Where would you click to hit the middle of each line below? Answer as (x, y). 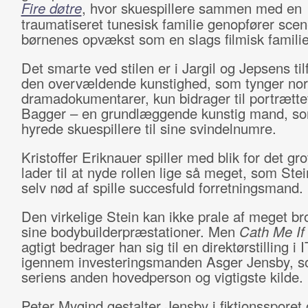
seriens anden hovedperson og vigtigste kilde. (162, 277)
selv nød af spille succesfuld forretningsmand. (162, 187)
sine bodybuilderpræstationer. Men (130, 231)
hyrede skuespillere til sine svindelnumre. (148, 128)
